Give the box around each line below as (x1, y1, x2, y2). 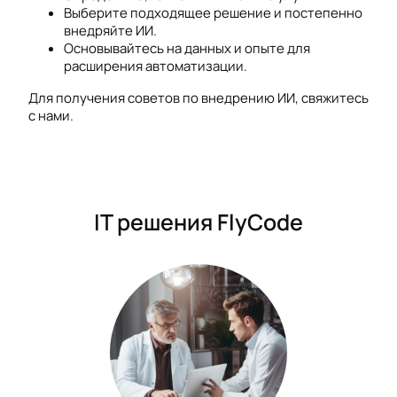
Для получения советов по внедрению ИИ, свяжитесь (28, 88, 369, 107)
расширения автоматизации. (64, 57, 247, 76)
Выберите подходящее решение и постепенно (64, 4, 362, 23)
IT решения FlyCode (94, 207, 303, 237)
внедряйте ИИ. (64, 21, 157, 41)
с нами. (28, 105, 74, 125)
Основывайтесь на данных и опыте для (64, 39, 310, 58)
